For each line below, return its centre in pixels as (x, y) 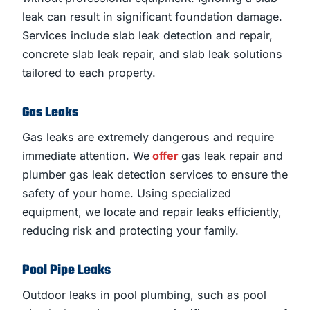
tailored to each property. (89, 72)
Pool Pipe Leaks (66, 271)
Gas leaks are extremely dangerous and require (148, 137)
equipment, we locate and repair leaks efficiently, (152, 212)
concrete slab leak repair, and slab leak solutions (152, 54)
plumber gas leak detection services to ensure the (155, 175)
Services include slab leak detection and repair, (147, 35)
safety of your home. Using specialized (127, 193)
